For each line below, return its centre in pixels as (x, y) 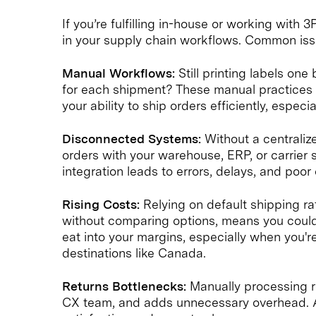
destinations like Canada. (134, 253)
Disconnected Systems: (132, 138)
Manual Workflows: (119, 73)
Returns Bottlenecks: (124, 286)
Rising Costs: (101, 204)
